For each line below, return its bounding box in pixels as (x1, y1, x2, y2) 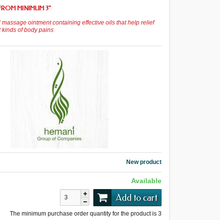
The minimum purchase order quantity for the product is (9, 210, 158, 217)
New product (126, 159, 162, 166)
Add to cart (115, 192, 157, 203)
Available (131, 177, 162, 185)
